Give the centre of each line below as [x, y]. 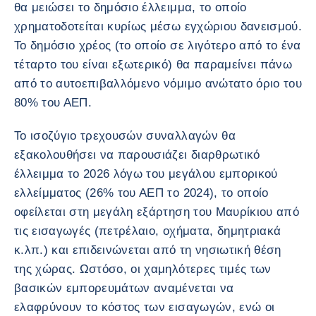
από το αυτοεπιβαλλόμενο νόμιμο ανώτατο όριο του [158, 84]
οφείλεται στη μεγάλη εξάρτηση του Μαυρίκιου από [157, 212]
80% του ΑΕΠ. [53, 103]
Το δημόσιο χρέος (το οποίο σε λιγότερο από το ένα [158, 45]
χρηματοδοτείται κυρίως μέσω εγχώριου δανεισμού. [158, 26]
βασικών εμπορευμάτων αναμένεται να [124, 288]
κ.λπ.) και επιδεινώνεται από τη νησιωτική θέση [148, 250]
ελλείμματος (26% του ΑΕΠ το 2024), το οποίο [141, 193]
